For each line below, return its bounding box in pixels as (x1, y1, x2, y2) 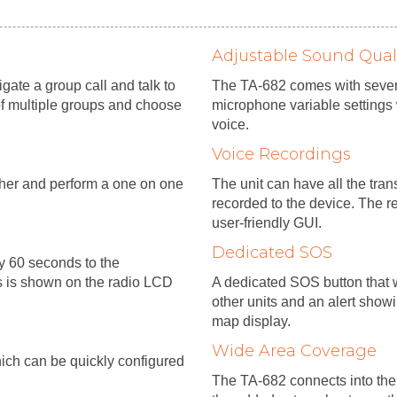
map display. (212, 313, 291, 329)
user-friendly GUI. (212, 214, 322, 230)
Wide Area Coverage (212, 340, 377, 361)
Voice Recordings (212, 144, 351, 164)
